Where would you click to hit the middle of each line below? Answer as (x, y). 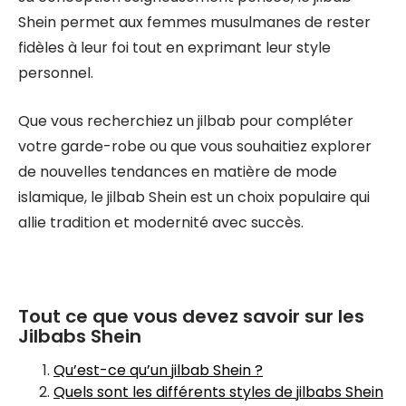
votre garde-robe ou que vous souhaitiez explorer (195, 146)
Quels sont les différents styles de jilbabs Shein (218, 392)
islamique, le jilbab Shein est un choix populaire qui (194, 197)
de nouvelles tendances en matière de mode (178, 172)
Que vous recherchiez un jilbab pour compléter (186, 121)
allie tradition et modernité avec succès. (161, 222)
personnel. (56, 73)
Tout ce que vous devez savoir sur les (191, 316)
